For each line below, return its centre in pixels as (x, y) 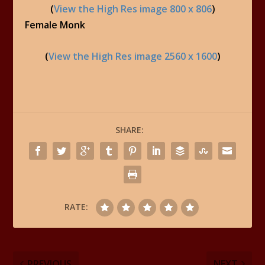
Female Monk (55, 25)
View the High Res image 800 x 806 (132, 9)
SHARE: (130, 130)
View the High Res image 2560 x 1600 (132, 56)
